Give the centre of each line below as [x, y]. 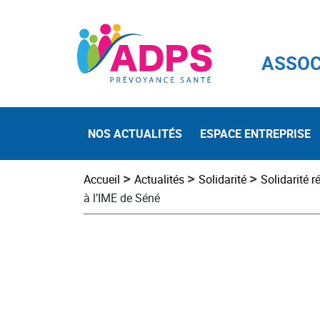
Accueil [102, 180]
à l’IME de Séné [122, 198]
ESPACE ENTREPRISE [255, 134]
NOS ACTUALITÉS [135, 134]
